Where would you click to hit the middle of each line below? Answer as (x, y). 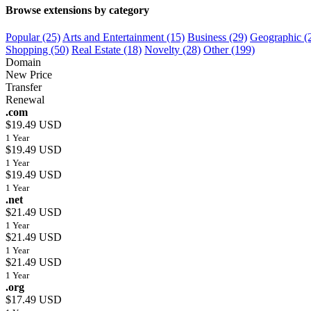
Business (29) (217, 37)
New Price (29, 75)
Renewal (25, 100)
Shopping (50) (37, 50)
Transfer (24, 87)
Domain (23, 62)
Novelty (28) (173, 50)
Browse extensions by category (77, 10)
